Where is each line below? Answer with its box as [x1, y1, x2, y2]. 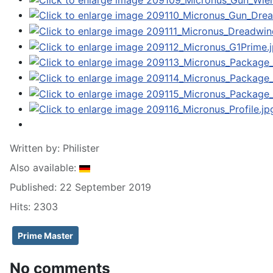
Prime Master [18, 230, 73, 241]
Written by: [10, 142, 63, 155]
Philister [63, 142, 99, 155]
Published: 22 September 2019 [10, 181, 151, 194]
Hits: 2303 [10, 200, 58, 213]
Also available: [10, 161, 79, 174]
